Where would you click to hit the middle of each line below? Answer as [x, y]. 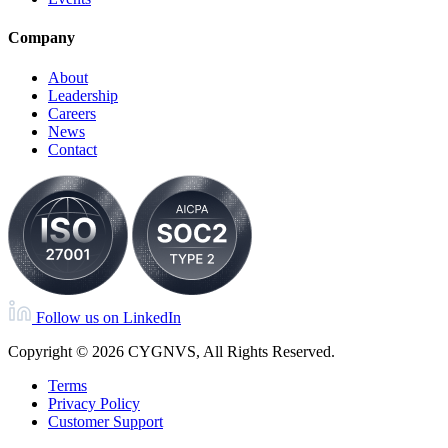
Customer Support [105, 421]
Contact [72, 149]
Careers [72, 113]
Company [41, 38]
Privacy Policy [94, 403]
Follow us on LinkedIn [108, 317]
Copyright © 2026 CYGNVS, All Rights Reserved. [171, 351]
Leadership [83, 95]
